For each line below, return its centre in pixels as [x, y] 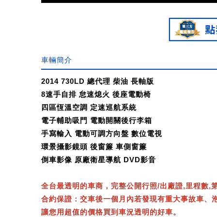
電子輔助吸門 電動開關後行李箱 [97, 120]
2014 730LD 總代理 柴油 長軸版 [98, 81]
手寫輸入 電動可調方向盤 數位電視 [102, 133]
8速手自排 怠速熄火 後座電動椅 [96, 94]
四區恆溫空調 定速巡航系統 [89, 107]
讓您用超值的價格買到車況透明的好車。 [111, 212]
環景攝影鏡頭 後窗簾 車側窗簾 [94, 147]
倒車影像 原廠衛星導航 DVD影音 [99, 160]
